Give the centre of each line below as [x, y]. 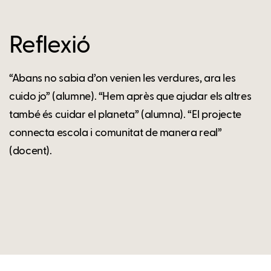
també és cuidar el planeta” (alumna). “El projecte [126, 115]
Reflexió [50, 46]
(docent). [31, 151]
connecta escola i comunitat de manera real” [116, 133]
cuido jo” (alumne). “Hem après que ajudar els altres [130, 96]
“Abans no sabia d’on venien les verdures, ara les [122, 78]
